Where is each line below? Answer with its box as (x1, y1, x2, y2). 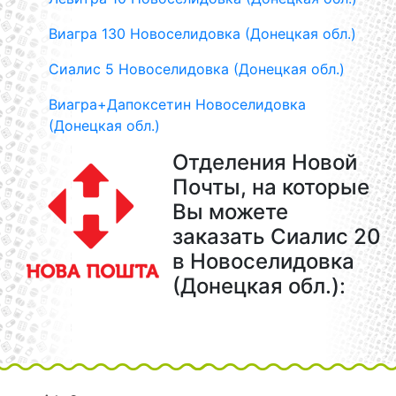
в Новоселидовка (172, 248, 354, 274)
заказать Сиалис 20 (172, 224, 381, 249)
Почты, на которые (172, 174, 369, 200)
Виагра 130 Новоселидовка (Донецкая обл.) (49, 25, 356, 42)
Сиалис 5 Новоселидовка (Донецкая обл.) (49, 60, 345, 78)
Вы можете (172, 199, 288, 225)
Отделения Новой (172, 149, 357, 175)
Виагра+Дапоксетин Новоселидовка (49, 95, 306, 113)
